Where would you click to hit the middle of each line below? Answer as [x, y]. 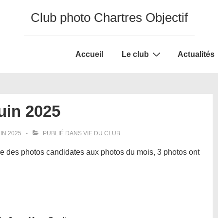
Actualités [196, 54]
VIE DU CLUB [102, 133]
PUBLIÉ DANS [62, 133]
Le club [135, 54]
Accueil [89, 54]
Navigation [84, 63]
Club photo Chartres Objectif [109, 18]
